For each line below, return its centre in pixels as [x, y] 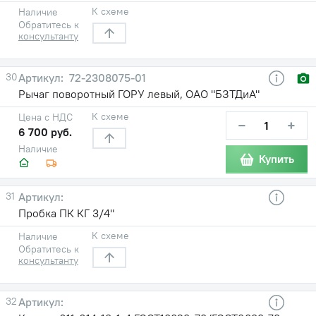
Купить [276, 159]
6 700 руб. [45, 132]
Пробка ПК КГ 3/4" [66, 213]
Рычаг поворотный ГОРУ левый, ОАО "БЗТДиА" [139, 93]
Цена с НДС [45, 117]
